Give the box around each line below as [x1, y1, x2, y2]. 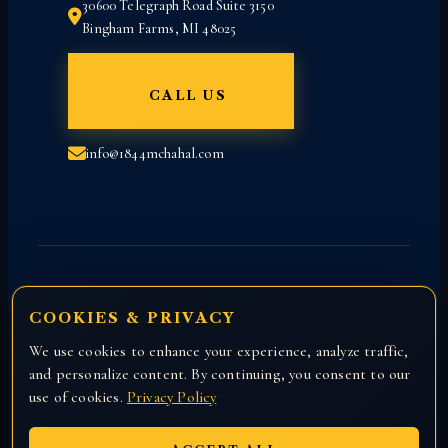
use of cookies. [29, 388, 127, 406]
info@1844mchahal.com [86, 145, 224, 163]
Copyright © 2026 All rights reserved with [90, 345, 358, 364]
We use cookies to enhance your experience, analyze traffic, [29, 342, 409, 360]
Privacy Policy [126, 388, 217, 406]
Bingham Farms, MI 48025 [82, 20, 237, 38]
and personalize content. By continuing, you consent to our [29, 365, 411, 383]
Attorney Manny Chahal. [148, 369, 300, 388]
